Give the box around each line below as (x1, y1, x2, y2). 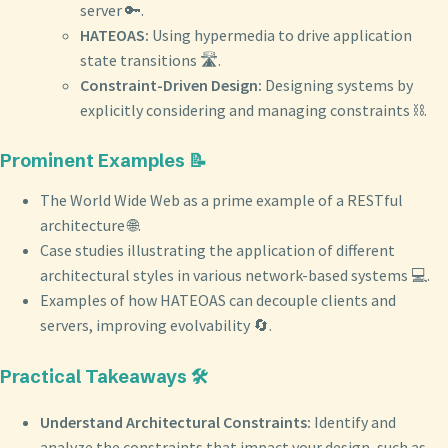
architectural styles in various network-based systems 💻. (40, 264, 430, 285)
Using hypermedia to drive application (149, 25, 412, 46)
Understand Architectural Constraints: (40, 411, 311, 432)
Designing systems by (262, 75, 413, 96)
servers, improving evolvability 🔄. (40, 314, 272, 335)
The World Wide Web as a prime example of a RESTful (40, 189, 403, 210)
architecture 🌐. (40, 214, 141, 235)
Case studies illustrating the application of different (40, 239, 395, 260)
